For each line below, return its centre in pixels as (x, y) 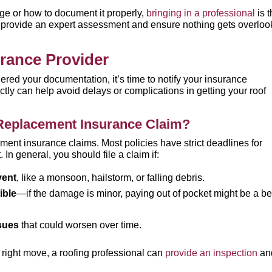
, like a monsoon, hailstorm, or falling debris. (111, 178)
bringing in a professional (201, 13)
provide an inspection (212, 253)
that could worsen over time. (80, 225)
